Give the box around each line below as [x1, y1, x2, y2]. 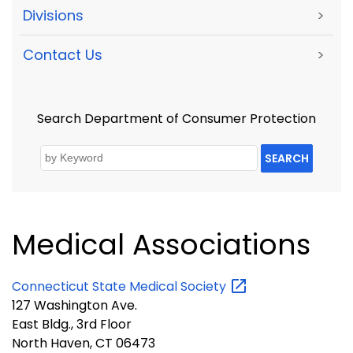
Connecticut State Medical [12, 277, 180, 295]
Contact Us [23, 45, 102, 65]
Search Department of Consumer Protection [37, 110, 316, 128]
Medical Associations [12, 224, 310, 265]
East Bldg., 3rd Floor [12, 315, 132, 334]
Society [180, 277, 229, 295]
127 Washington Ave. [12, 296, 137, 315]
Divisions [23, 5, 84, 25]
